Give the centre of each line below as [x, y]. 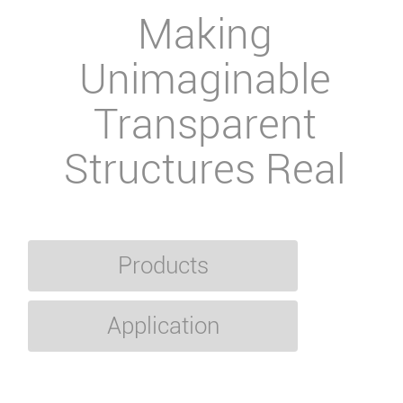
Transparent [205, 124]
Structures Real [205, 169]
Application [163, 326]
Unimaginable [205, 79]
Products [163, 265]
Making [205, 34]
